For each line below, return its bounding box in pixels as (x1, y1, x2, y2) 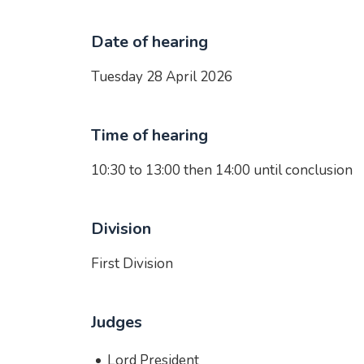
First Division (91, 254, 173, 273)
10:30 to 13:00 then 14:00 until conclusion (91, 161, 353, 180)
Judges (91, 311, 142, 333)
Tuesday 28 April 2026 (91, 67, 232, 86)
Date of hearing (91, 31, 208, 53)
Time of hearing (91, 124, 208, 146)
